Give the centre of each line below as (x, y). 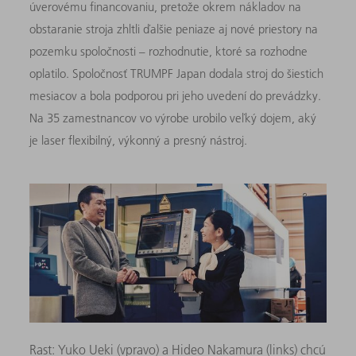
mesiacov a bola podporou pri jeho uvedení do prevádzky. (176, 95)
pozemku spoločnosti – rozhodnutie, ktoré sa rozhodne (169, 51)
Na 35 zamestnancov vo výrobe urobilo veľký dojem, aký (173, 118)
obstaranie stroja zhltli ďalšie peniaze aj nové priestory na (174, 29)
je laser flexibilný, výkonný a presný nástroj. (139, 140)
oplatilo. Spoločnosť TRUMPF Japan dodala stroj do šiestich (177, 73)
